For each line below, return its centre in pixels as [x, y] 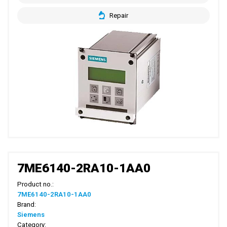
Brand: [27, 205]
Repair [119, 15]
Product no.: [36, 184]
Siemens [31, 215]
